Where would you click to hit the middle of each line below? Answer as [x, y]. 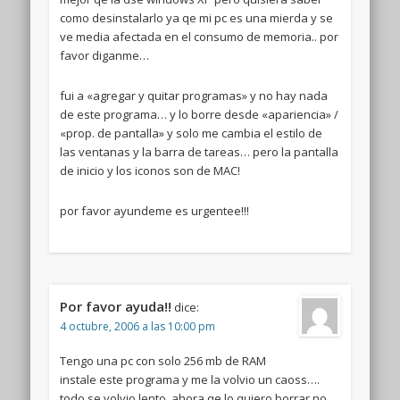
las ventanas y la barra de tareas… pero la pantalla [199, 151]
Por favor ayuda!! [115, 306]
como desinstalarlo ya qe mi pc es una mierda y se [196, 17]
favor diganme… [104, 55]
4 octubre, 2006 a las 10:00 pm [137, 326]
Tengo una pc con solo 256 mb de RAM [162, 360]
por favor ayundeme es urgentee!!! [154, 210]
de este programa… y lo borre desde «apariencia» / [199, 114]
